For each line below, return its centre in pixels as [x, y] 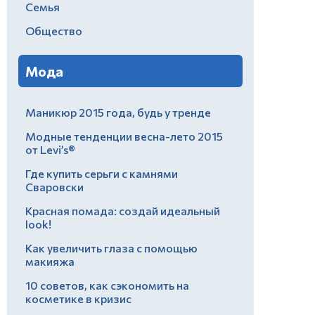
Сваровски [54, 186]
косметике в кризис [78, 298]
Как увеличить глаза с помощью [111, 247]
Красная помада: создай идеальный [123, 210]
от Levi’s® [50, 149]
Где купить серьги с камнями [102, 173]
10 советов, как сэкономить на [107, 285]
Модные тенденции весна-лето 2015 [124, 136]
